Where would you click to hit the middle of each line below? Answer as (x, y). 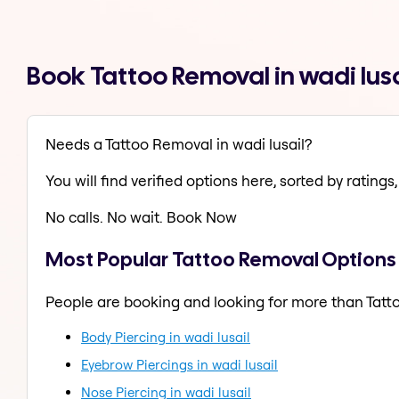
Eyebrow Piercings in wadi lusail (179, 364)
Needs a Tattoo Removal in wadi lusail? (179, 144)
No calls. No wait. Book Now (141, 217)
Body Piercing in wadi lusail (166, 337)
